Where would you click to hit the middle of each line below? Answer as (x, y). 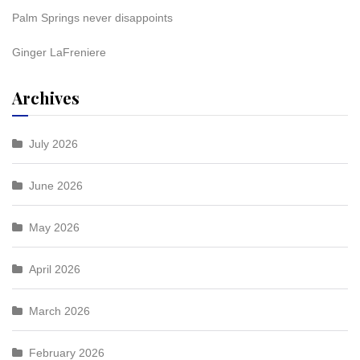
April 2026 (55, 269)
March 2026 (59, 311)
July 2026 (53, 144)
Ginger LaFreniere (59, 52)
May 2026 (54, 227)
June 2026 (56, 186)
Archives (46, 98)
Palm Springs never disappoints (92, 18)
